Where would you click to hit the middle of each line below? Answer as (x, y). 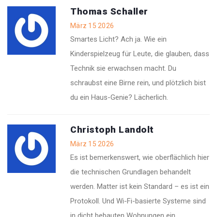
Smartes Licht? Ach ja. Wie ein (118, 39)
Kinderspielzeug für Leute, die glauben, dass (140, 54)
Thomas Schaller (109, 12)
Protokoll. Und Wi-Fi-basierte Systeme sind (138, 201)
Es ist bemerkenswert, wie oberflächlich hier (140, 158)
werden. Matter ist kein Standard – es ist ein (140, 187)
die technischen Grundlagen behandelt (131, 172)
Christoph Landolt (112, 130)
